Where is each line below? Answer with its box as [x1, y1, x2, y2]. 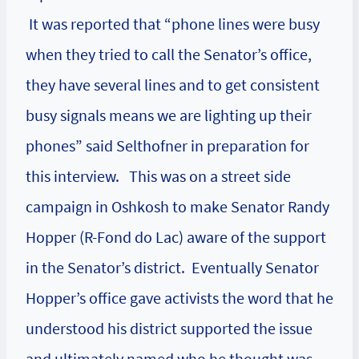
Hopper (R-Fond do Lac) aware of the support [26, 227, 326, 247]
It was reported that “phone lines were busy [26, 14, 320, 34]
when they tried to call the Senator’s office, [26, 44, 312, 64]
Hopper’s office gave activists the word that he [26, 288, 333, 308]
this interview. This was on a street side [26, 166, 291, 186]
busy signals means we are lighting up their [26, 105, 312, 125]
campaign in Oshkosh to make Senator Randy [26, 196, 329, 216]
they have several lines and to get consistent [26, 75, 320, 95]
